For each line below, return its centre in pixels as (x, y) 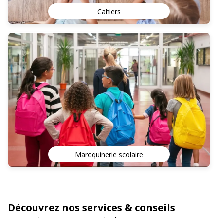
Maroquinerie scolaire (109, 154)
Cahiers (109, 11)
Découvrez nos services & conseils (91, 208)
